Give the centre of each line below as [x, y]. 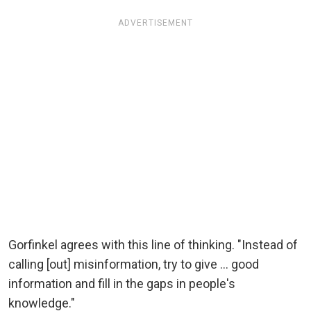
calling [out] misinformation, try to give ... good [134, 264]
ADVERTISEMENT [155, 23]
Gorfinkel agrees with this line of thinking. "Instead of [153, 244]
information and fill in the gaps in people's [122, 283]
